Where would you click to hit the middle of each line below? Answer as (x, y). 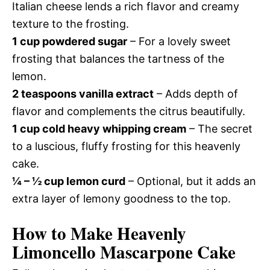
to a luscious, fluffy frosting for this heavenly (126, 146)
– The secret (219, 129)
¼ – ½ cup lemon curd (69, 181)
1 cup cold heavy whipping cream (99, 129)
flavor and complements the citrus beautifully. (129, 111)
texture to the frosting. (71, 24)
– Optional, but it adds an (191, 181)
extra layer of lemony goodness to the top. (121, 199)
